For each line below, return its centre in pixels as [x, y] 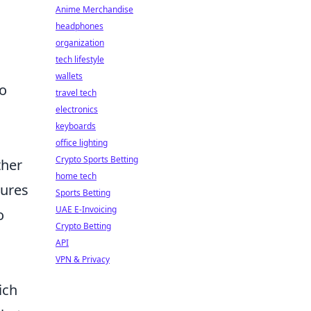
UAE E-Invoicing [86, 209]
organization [80, 43]
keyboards [76, 126]
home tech [76, 176]
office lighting [82, 143]
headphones [79, 26]
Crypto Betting [83, 226]
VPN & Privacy [83, 259]
